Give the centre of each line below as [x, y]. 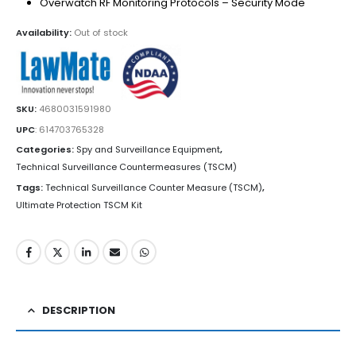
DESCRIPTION [79, 310]
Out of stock [101, 33]
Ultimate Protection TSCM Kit [79, 205]
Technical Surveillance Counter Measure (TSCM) [154, 188]
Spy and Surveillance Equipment [148, 150]
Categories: [46, 150]
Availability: [45, 33]
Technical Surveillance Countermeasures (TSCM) [126, 167]
